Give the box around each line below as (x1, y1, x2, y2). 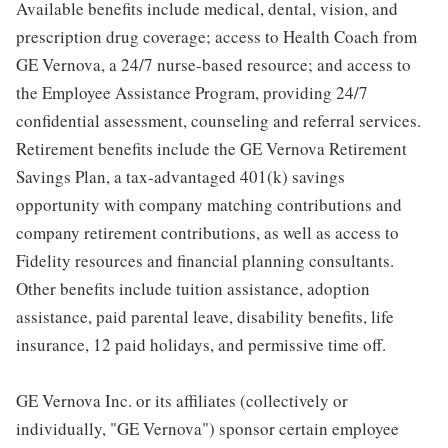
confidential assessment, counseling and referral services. (16, 109, 421, 132)
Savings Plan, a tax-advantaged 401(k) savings (16, 165, 345, 188)
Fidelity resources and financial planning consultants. (16, 249, 394, 272)
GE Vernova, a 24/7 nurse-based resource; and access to (16, 53, 411, 76)
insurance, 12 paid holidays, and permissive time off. (16, 333, 386, 356)
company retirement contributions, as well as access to (16, 221, 399, 244)
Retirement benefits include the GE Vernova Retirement (16, 137, 407, 160)
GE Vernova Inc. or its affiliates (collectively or (16, 389, 348, 412)
